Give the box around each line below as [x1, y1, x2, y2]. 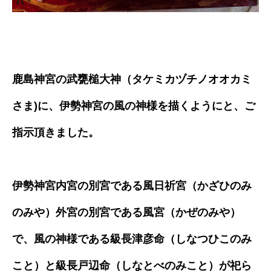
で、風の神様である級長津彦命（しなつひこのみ [12, 232, 252, 245]
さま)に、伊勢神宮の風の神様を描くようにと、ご [12, 99, 255, 112]
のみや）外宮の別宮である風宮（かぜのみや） [12, 206, 241, 218]
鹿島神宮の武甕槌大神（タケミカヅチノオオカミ [12, 73, 252, 85]
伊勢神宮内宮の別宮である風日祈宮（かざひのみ [12, 179, 252, 192]
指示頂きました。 [12, 126, 99, 139]
